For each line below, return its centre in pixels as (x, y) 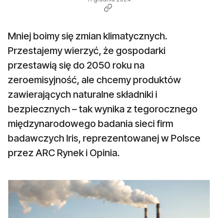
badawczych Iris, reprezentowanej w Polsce (104, 138)
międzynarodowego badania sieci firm (91, 124)
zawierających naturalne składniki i (82, 95)
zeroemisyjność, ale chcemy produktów (94, 80)
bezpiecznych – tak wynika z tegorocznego (103, 109)
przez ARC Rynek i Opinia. (64, 153)
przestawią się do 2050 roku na (76, 65)
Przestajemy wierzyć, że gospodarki (87, 51)
